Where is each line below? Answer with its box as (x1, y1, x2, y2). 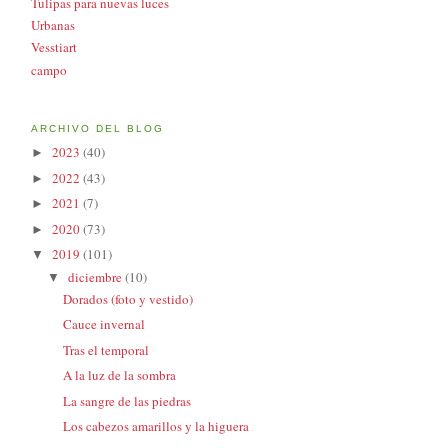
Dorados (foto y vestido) (63, 289, 194, 308)
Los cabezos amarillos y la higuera (63, 417, 250, 436)
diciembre (67, 267, 125, 286)
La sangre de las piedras (63, 391, 192, 410)
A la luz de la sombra (63, 366, 177, 385)
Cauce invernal (63, 315, 146, 334)
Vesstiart (31, 38, 77, 57)
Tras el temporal (63, 340, 150, 359)
